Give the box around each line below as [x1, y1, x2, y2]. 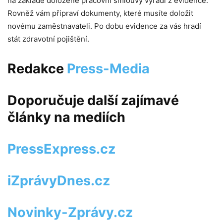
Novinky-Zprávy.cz [7, 204, 133, 221]
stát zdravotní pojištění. [7, 34, 89, 44]
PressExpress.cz [7, 140, 115, 157]
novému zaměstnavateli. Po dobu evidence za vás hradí [7, 21, 201, 31]
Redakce [7, 60, 67, 77]
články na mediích [7, 109, 125, 125]
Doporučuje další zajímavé [7, 92, 179, 109]
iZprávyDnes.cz [7, 172, 110, 189]
